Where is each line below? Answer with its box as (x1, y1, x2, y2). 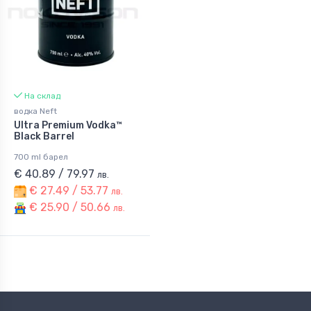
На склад (22, 90, 60, 101)
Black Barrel (14, 130, 74, 142)
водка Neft (14, 106, 57, 116)
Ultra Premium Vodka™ (14, 119, 122, 131)
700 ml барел (14, 151, 68, 162)
